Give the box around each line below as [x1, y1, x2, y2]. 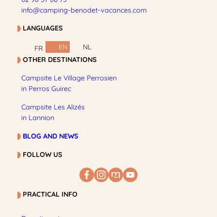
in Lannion [21, 113, 54, 122]
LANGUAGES [22, 23, 63, 32]
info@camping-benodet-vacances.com [21, 6, 147, 15]
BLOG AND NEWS [22, 131, 78, 140]
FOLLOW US [22, 150, 62, 159]
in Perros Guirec [21, 84, 71, 93]
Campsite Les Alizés [21, 102, 85, 111]
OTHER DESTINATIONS [22, 55, 97, 64]
